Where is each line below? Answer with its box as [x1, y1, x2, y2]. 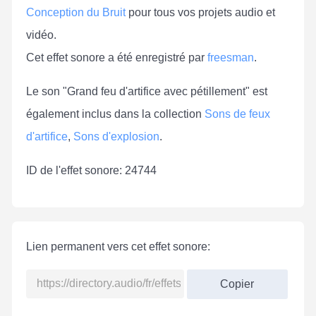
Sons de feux [205, 107, 270, 120]
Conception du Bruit [26, 6, 126, 18]
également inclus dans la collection [26, 107, 205, 120]
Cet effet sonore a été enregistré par [26, 51, 207, 63]
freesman [207, 51, 254, 63]
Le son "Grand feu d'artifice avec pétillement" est [26, 85, 267, 97]
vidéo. [26, 28, 56, 41]
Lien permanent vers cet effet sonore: [26, 240, 210, 253]
